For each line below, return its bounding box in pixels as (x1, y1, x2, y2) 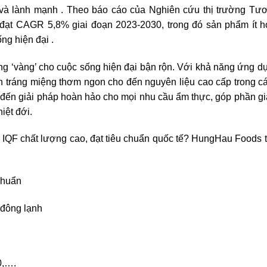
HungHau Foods (191, 133, 265, 144)
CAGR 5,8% (16, 19, 73, 30)
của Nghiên (130, 4, 183, 15)
